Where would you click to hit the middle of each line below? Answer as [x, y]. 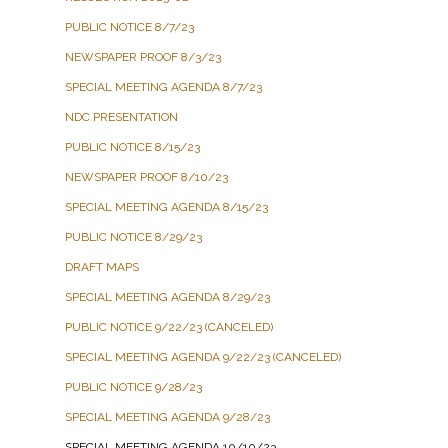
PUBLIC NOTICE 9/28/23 [133, 386]
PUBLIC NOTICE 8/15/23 [132, 146]
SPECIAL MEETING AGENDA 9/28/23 [167, 416]
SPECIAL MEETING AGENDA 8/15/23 [166, 206]
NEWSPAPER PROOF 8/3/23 [143, 56]
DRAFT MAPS [102, 266]
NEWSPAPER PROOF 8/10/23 [146, 176]
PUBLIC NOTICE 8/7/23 [129, 26]
